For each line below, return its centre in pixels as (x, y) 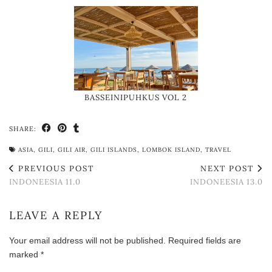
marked (25, 255)
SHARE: (24, 129)
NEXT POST (229, 169)
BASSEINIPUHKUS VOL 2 (136, 98)
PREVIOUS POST (55, 169)
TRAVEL (218, 150)
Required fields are (205, 241)
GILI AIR (72, 150)
